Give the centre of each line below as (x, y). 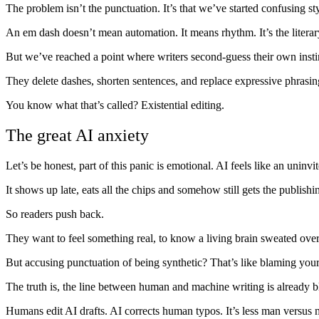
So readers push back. (55, 214)
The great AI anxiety (77, 136)
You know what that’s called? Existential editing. (115, 105)
